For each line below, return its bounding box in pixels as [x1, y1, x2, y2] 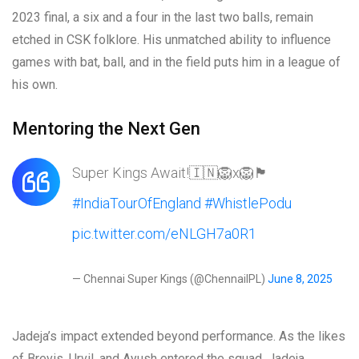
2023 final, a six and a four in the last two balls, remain [12, 10, 313, 26]
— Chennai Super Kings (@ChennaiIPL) [72, 272, 268, 286]
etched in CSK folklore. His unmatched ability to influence [12, 32, 331, 48]
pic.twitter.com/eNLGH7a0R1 [72, 225, 256, 243]
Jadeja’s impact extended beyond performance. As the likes [12, 329, 345, 345]
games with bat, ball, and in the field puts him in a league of [12, 54, 341, 71]
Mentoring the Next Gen [12, 119, 200, 139]
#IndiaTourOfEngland [72, 195, 201, 212]
